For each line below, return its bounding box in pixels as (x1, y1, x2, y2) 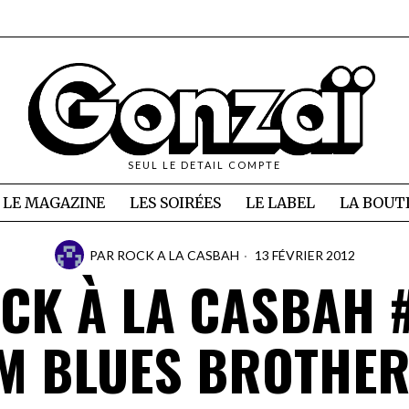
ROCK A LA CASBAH (116, 246, 239, 263)
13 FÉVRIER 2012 (251, 246, 355, 263)
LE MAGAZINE (2, 194, 105, 213)
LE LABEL (245, 194, 315, 213)
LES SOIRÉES (129, 194, 221, 213)
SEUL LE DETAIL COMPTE (128, 159, 281, 172)
